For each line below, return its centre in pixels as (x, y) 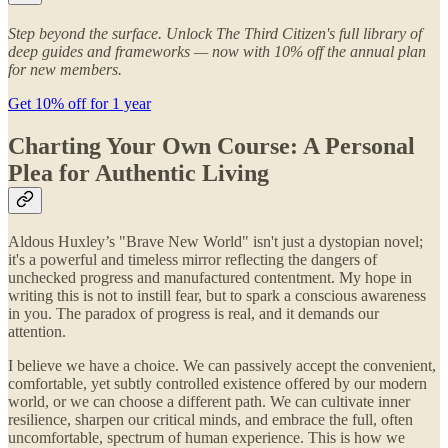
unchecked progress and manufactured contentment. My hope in (210, 278)
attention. (37, 332)
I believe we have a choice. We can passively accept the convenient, (222, 366)
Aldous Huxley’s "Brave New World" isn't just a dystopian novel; (215, 242)
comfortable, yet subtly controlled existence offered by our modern (217, 384)
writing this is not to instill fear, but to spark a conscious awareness (217, 296)
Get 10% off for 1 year (79, 103)
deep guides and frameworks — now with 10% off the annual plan (217, 51)
